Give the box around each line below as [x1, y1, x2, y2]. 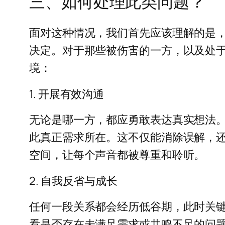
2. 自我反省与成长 [29, 173, 118, 188]
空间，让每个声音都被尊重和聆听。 [29, 147, 205, 162]
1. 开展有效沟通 [29, 86, 104, 101]
